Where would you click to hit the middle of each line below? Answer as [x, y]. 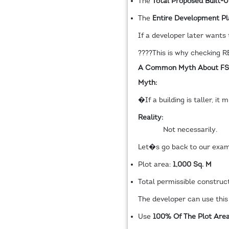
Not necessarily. [190, 130]
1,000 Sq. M [192, 165]
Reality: [150, 118]
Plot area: [155, 165]
